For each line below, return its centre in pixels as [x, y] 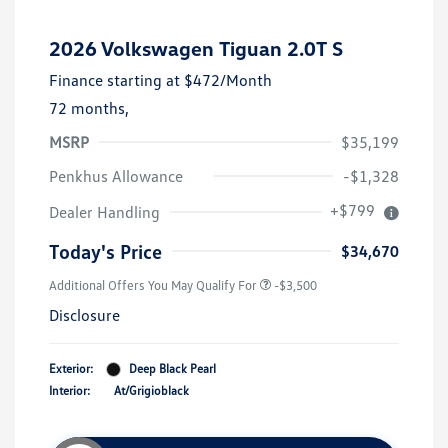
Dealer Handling [104, 212]
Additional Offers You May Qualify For [153, 285]
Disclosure [84, 315]
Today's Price [105, 251]
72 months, [89, 108]
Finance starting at [114, 80]
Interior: [69, 391]
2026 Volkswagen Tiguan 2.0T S [196, 48]
